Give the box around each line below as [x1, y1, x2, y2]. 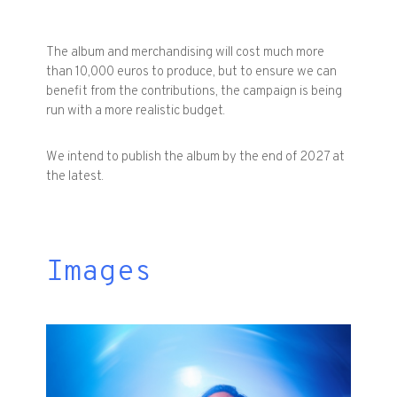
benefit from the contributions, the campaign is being [46, 83, 343, 101]
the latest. [46, 168, 105, 186]
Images [46, 255, 153, 292]
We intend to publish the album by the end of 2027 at [46, 149, 346, 167]
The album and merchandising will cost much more [46, 44, 325, 62]
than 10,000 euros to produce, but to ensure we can [46, 64, 338, 82]
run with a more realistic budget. [46, 103, 226, 121]
